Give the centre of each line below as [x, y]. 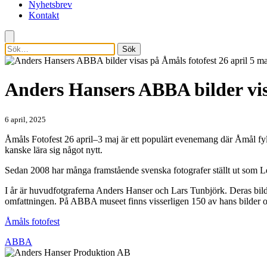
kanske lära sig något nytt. [54, 150]
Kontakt [44, 15]
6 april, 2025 [25, 119]
